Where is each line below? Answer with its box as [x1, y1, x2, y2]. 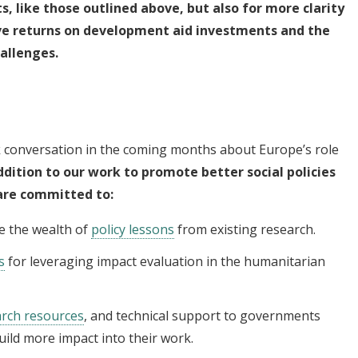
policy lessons [91, 220, 174, 238]
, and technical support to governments [84, 306, 320, 324]
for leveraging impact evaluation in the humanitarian [5, 252, 325, 270]
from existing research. [174, 220, 316, 238]
